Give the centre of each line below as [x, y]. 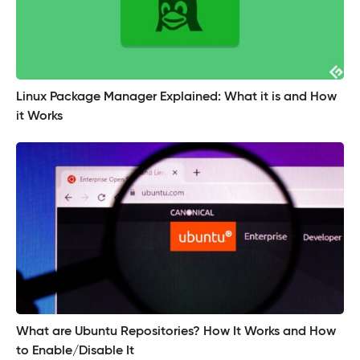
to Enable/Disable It [75, 352]
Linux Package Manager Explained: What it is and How [176, 97]
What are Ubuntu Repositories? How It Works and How [176, 332]
